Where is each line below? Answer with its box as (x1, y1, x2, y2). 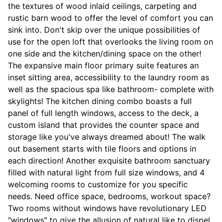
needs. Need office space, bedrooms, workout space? (8, 191, 211, 202)
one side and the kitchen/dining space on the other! (8, 49, 201, 59)
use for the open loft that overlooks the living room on (8, 37, 213, 47)
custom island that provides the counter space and (8, 120, 199, 130)
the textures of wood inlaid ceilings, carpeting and (8, 1, 197, 11)
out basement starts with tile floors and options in (8, 144, 196, 154)
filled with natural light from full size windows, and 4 (8, 167, 205, 178)
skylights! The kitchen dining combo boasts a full (8, 96, 192, 107)
